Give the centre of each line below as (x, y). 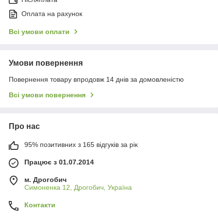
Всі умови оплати (39, 32)
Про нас (24, 127)
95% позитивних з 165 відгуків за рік (81, 145)
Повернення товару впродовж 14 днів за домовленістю (96, 80)
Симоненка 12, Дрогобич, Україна (78, 188)
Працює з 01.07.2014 (59, 162)
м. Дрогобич (45, 180)
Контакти (40, 205)
